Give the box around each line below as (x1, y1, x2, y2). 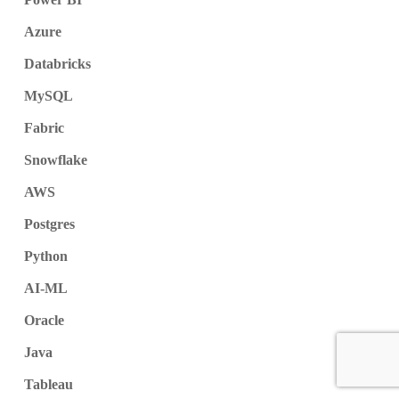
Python (23, 248, 68, 265)
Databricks (23, 56, 91, 72)
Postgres (23, 216, 75, 232)
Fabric (23, 120, 64, 136)
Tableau (23, 377, 73, 393)
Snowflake (23, 152, 87, 168)
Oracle (23, 313, 64, 329)
